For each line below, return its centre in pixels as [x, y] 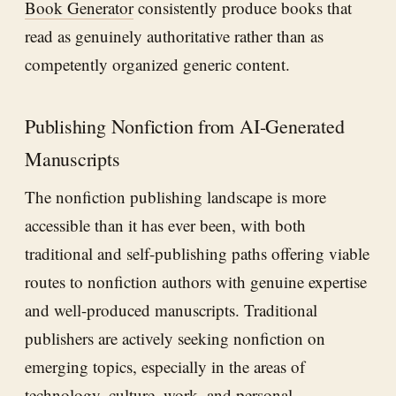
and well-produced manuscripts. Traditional [171, 310]
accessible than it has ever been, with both [165, 225]
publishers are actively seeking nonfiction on [175, 339]
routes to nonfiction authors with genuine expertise [196, 282]
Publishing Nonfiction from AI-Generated [185, 126]
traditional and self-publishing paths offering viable [197, 254]
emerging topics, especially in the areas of [165, 367]
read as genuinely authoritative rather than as [174, 36]
